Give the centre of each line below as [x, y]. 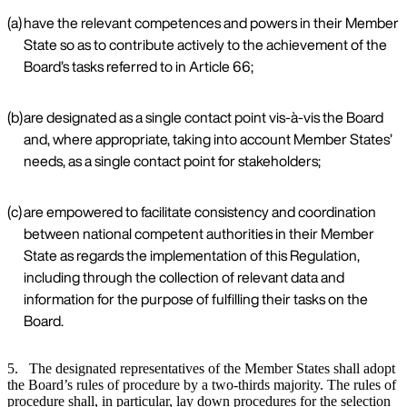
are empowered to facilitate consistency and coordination [200, 212]
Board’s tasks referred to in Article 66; [139, 67]
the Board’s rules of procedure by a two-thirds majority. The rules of [202, 385]
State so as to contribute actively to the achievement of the [205, 45]
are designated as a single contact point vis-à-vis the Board [203, 118]
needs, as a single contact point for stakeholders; [172, 161]
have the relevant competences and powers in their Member [211, 23]
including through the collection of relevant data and [184, 278]
